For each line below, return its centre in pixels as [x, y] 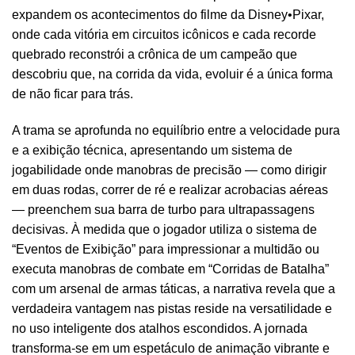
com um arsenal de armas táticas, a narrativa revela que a [174, 289]
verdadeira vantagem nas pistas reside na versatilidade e [172, 309]
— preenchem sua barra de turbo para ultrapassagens [163, 210]
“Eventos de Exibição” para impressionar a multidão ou [166, 250]
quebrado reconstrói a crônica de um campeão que [155, 55]
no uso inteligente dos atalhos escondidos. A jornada [160, 329]
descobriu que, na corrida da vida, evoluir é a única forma [172, 74]
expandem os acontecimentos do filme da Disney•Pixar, [168, 15]
